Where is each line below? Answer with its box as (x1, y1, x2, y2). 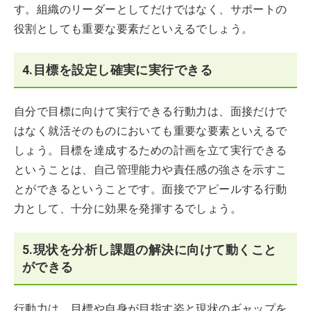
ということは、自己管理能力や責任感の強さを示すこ (14, 163, 287, 176)
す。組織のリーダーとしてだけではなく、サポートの (14, 3, 287, 16)
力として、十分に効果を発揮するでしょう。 (14, 202, 242, 215)
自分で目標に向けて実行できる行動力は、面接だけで (14, 105, 287, 118)
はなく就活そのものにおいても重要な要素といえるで (14, 124, 287, 137)
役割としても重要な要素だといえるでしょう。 (14, 22, 264, 35)
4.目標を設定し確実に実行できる (22, 62, 213, 77)
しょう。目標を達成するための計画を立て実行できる (14, 144, 287, 157)
